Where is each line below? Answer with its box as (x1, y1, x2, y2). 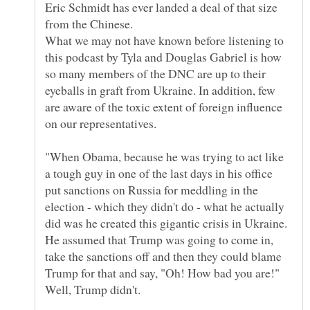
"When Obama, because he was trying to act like (45, 148, 284, 165)
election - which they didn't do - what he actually (45, 198, 284, 215)
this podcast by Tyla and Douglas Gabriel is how (45, 48, 282, 66)
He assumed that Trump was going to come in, (45, 231, 273, 248)
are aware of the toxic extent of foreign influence (45, 98, 282, 116)
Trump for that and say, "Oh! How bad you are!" (45, 264, 280, 282)
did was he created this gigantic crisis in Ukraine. (45, 215, 287, 232)
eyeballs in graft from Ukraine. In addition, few (45, 82, 275, 99)
